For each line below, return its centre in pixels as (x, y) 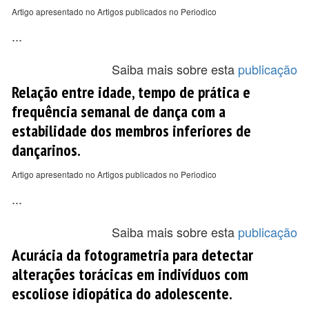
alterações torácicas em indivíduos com (130, 274)
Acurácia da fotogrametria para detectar (132, 255)
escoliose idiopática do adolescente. (122, 293)
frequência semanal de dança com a (119, 111)
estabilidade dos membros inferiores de (131, 130)
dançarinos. (46, 150)
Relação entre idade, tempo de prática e (131, 92)
